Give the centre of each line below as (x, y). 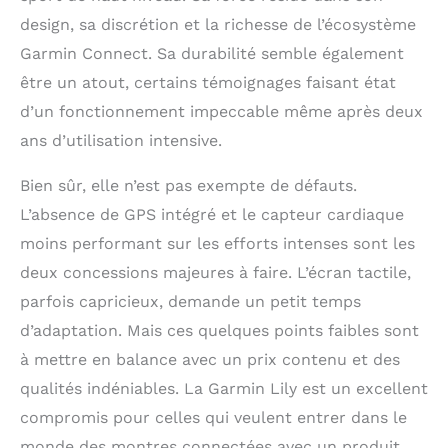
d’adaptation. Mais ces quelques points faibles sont (219, 331)
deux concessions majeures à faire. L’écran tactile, (215, 273)
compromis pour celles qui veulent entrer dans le (213, 418)
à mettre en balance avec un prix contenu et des (210, 360)
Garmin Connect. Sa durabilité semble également (212, 54)
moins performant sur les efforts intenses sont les (217, 244)
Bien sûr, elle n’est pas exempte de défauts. (188, 186)
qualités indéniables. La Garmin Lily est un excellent (224, 389)
